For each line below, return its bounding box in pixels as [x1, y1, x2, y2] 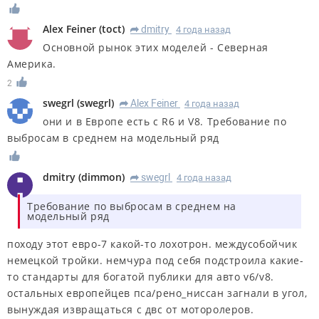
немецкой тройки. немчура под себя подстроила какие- [7, 253, 304, 268]
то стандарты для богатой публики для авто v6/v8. [7, 270, 274, 284]
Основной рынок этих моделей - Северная [43, 41, 268, 55]
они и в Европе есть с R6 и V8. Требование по [43, 115, 287, 129]
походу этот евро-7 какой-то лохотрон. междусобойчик [7, 237, 298, 251]
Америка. [7, 57, 56, 71]
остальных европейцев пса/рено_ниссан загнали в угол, [7, 286, 308, 300]
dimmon [81, 170, 122, 184]
